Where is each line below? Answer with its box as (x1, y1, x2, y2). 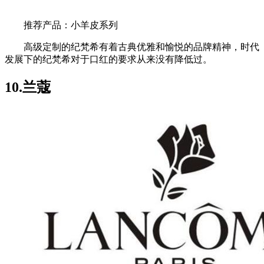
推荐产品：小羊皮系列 (5, 20, 118, 31)
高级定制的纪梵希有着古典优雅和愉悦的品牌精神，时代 (5, 42, 259, 52)
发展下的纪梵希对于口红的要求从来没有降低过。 (5, 54, 212, 65)
